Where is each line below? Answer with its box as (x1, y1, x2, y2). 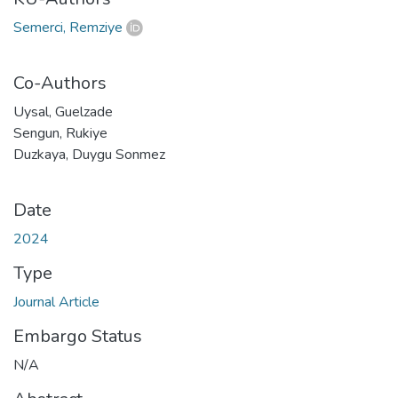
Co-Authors (13, 70, 107, 95)
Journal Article (13, 291, 99, 312)
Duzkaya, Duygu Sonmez (13, 144, 165, 164)
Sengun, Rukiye (13, 123, 107, 143)
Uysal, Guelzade (13, 101, 113, 122)
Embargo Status (13, 323, 142, 348)
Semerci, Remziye (13, 17, 123, 37)
